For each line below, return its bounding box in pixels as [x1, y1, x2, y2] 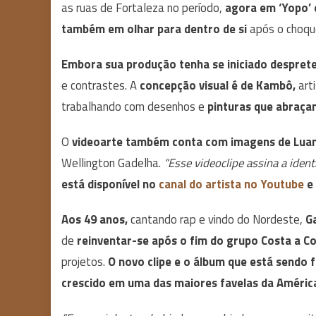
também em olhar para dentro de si [61, 20, 247, 38]
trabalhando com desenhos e [61, 97, 207, 116]
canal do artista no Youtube [159, 175, 304, 193]
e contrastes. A [61, 76, 137, 95]
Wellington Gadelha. [61, 154, 164, 172]
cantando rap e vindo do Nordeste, [128, 210, 305, 229]
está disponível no [61, 175, 159, 193]
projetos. [61, 253, 108, 271]
